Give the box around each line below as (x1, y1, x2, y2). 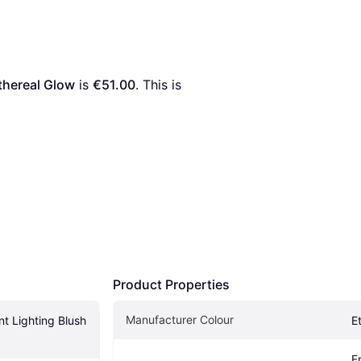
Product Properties (113, 276, 230, 293)
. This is (135, 76, 181, 93)
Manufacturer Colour (126, 312, 234, 326)
